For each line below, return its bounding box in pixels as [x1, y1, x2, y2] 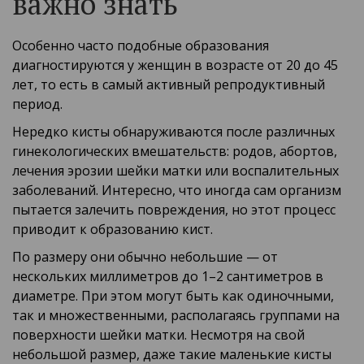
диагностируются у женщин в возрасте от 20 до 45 [12, 56, 338, 75]
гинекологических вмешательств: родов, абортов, [12, 142, 337, 161]
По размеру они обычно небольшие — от [12, 248, 278, 266]
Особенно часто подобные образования [12, 37, 269, 55]
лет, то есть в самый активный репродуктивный [12, 76, 325, 94]
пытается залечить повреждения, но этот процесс [12, 201, 336, 219]
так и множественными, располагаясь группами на [12, 306, 340, 325]
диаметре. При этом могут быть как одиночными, [12, 287, 334, 305]
